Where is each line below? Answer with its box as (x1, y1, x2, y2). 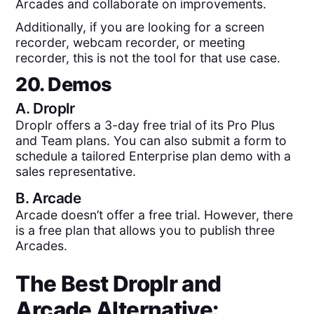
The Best (15, 270, 113, 297)
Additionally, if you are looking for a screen (15, 19, 265, 34)
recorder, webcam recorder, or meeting (15, 34, 246, 50)
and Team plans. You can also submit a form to (15, 133, 287, 149)
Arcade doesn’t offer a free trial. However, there (15, 207, 294, 222)
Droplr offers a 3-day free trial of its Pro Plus (15, 118, 275, 133)
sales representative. (15, 164, 137, 179)
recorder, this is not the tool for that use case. (15, 50, 281, 65)
